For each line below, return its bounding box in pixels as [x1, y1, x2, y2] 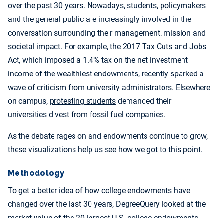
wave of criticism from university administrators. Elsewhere [8, 83, 210, 92]
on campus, [8, 96, 50, 106]
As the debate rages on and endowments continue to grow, [8, 131, 208, 141]
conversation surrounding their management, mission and [8, 28, 206, 38]
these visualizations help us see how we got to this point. [8, 145, 202, 155]
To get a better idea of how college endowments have [8, 186, 190, 196]
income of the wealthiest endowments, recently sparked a [8, 69, 204, 79]
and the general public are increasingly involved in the [8, 15, 191, 24]
